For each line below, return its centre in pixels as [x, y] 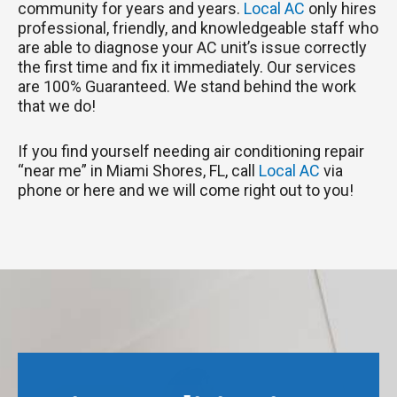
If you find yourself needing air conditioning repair [191, 151]
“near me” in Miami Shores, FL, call [138, 170]
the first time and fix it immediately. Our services [187, 66]
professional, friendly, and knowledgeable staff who [198, 27]
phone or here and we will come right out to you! [186, 190]
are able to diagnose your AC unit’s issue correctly [192, 47]
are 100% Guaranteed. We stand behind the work [187, 86]
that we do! [57, 105]
